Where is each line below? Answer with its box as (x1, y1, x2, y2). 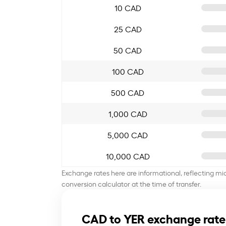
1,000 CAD (108, 107, 147, 119)
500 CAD (111, 86, 144, 98)
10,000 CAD (105, 150, 150, 161)
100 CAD (111, 65, 144, 77)
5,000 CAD (107, 129, 148, 140)
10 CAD (114, 2, 141, 13)
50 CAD (114, 44, 142, 55)
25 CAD (114, 23, 142, 34)
